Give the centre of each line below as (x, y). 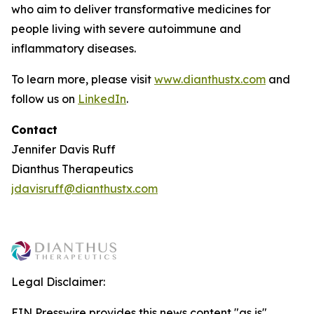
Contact (34, 130)
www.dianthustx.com (210, 79)
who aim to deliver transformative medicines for (141, 9)
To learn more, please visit (83, 79)
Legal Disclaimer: (58, 282)
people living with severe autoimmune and (126, 29)
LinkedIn (102, 99)
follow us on (45, 99)
